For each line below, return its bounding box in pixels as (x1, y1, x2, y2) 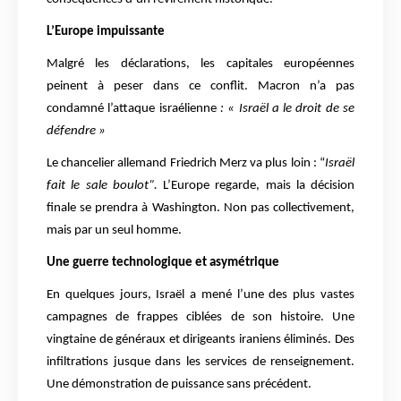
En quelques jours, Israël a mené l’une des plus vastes (47, 288, 354, 303)
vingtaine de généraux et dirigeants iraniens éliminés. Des (47, 333, 354, 347)
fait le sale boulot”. (47, 179, 158, 193)
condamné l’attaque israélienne (47, 102, 220, 116)
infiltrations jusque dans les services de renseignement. (47, 355, 354, 370)
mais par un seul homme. (47, 224, 182, 238)
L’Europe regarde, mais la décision (157, 179, 354, 193)
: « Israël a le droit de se (219, 102, 355, 116)
